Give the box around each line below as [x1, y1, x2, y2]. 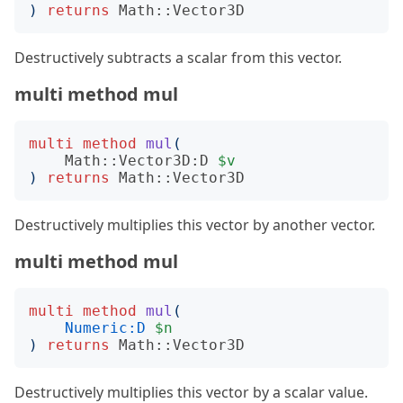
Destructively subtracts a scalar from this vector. [14, 48, 342, 67]
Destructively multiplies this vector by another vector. [14, 215, 375, 235]
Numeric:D [65, 319, 146, 336]
